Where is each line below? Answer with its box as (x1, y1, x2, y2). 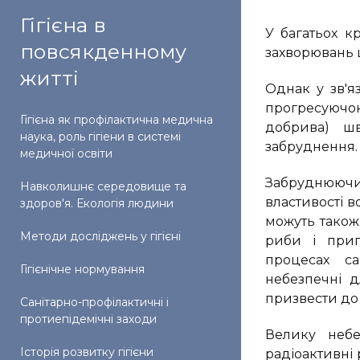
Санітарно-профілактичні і (20, 295, 169, 309)
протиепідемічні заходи (20, 312, 157, 326)
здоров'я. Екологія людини (20, 196, 174, 211)
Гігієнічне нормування (20, 262, 145, 276)
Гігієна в (20, 13, 106, 37)
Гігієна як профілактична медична (20, 112, 213, 127)
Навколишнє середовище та (20, 179, 186, 194)
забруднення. (265, 139, 358, 154)
